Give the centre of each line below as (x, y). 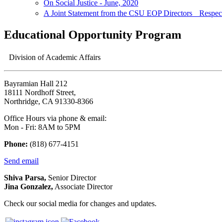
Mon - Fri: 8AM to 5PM (42, 127)
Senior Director (71, 178)
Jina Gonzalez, (28, 187)
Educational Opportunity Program (93, 35)
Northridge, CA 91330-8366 (49, 102)
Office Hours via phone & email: (55, 118)
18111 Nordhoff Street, (40, 93)
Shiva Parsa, (25, 178)
